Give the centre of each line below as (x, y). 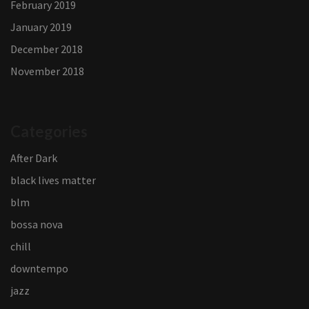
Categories (49, 132)
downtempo (39, 269)
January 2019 (41, 27)
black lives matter (53, 180)
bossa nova (37, 225)
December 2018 (47, 49)
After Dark (34, 158)
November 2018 (47, 71)
